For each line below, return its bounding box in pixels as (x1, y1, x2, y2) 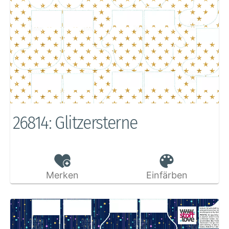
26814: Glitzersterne (12, 111, 138, 134)
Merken (45, 169, 79, 180)
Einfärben (146, 169, 188, 180)
